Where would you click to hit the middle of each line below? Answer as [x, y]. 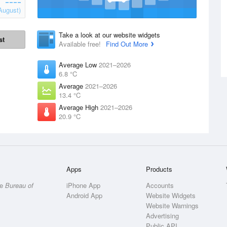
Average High [80, 107]
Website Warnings [173, 205]
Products [159, 169]
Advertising [163, 216]
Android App [85, 195]
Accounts [160, 185]
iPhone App [84, 185]
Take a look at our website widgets [109, 35]
